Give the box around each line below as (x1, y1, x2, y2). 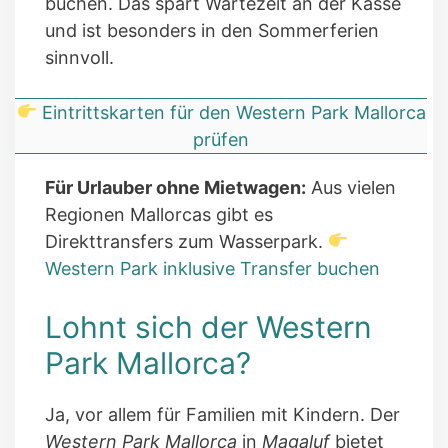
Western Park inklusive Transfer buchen (45, 257, 380, 279)
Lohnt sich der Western (45, 308, 372, 345)
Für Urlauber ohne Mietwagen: (45, 176, 306, 198)
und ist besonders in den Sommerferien (45, 19, 379, 41)
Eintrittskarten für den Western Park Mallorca (41, 101, 426, 123)
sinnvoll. (45, 46, 114, 68)
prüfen (193, 128, 250, 150)
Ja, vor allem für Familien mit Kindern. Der (45, 403, 400, 425)
